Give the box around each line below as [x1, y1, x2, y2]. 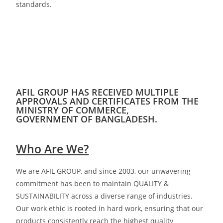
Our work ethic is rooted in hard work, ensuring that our [16, 204, 204, 213]
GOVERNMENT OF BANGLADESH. [16, 113, 158, 125]
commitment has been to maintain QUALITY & [16, 179, 169, 188]
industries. [157, 191, 193, 201]
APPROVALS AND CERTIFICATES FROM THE [16, 95, 199, 107]
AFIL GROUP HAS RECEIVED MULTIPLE [16, 86, 179, 98]
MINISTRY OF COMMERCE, [16, 104, 129, 116]
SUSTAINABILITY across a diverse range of [16, 191, 157, 201]
